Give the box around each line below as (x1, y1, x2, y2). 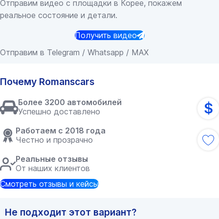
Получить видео (74, 30, 137, 40)
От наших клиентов (16, 163, 90, 173)
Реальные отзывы (16, 154, 88, 164)
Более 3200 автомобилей (18, 97, 122, 107)
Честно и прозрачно (16, 135, 93, 145)
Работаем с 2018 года (16, 126, 106, 135)
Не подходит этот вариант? (5, 206, 136, 218)
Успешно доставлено (18, 107, 100, 116)
